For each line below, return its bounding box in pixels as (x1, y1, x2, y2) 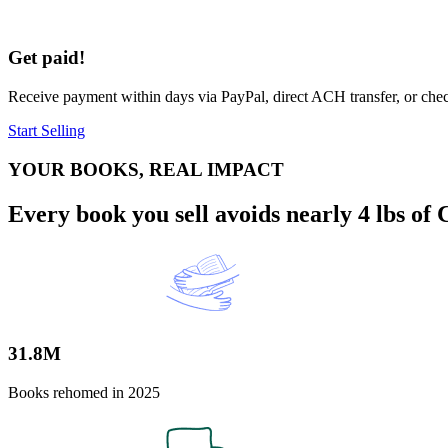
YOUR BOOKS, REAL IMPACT (8, 158, 284, 180)
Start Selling (8, 121, 85, 139)
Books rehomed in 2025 (8, 383, 160, 401)
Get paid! (8, 47, 85, 69)
